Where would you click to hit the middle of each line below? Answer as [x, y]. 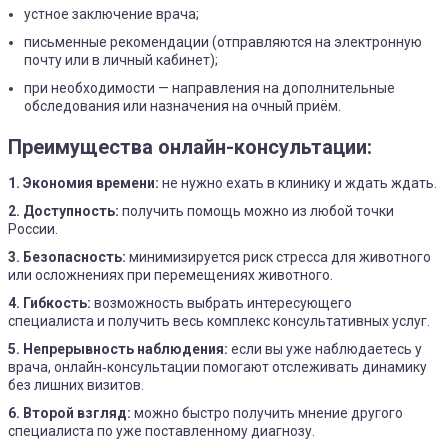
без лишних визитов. [76, 384]
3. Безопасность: [67, 256]
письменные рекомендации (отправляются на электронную [223, 41]
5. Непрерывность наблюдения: [118, 348]
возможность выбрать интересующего [221, 302]
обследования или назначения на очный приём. [182, 105]
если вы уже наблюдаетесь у [325, 348]
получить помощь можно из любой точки [256, 210]
